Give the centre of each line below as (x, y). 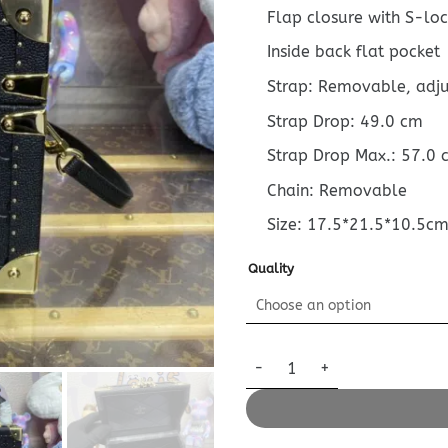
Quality (270, 268)
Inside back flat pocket (353, 52)
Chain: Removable (336, 190)
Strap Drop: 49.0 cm (344, 121)
